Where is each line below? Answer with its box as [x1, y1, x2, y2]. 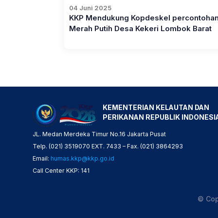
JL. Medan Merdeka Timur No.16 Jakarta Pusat [32, 130, 166, 138]
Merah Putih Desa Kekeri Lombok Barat [69, 24, 212, 33]
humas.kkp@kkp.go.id [50, 155, 114, 163]
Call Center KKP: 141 [32, 167, 90, 175]
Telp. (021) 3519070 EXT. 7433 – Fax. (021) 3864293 [32, 143, 183, 150]
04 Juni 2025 [69, 3, 111, 12]
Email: [32, 155, 51, 163]
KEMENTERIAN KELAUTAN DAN [103, 103, 209, 111]
